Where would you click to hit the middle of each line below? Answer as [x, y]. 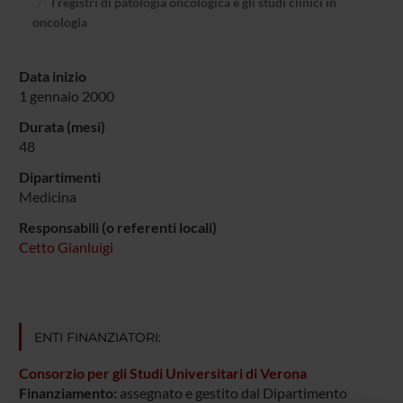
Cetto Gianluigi [66, 246]
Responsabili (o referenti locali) [117, 227]
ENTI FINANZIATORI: [97, 337]
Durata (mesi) [63, 126]
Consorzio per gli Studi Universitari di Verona [162, 373]
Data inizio [52, 76]
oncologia [59, 22]
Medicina [47, 196]
